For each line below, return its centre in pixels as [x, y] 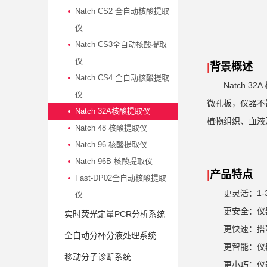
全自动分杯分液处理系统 [110, 235]
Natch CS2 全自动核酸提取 [122, 11]
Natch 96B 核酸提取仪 [114, 161]
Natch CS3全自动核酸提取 [121, 44]
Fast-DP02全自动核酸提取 [120, 178]
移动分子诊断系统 [97, 257]
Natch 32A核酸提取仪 [112, 111]
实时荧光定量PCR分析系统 [114, 214]
